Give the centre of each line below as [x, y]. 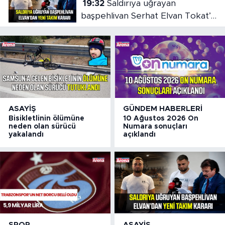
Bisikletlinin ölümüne [46, 119]
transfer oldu [107, 28]
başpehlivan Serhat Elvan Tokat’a [148, 16]
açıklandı [140, 135]
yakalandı [26, 135]
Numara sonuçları [155, 127]
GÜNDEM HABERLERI [163, 109]
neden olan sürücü [42, 127]
